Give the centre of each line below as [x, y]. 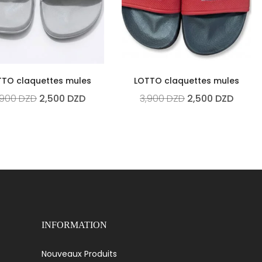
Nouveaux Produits [79, 254]
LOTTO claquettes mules [186, 80]
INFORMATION [74, 225]
